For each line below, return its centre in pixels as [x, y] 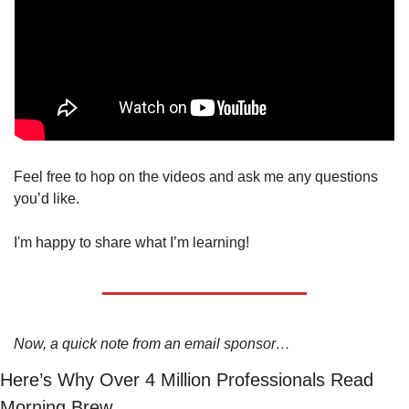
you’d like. [48, 199]
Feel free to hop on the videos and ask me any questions [196, 177]
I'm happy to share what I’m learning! [133, 243]
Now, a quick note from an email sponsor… [152, 344]
